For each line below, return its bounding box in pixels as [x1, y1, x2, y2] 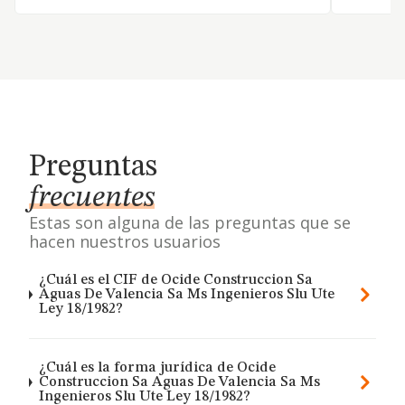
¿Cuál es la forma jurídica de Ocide [38, 361, 276, 375]
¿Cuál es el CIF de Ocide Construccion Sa [39, 273, 314, 287]
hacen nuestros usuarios [29, 231, 221, 252]
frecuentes [29, 183, 155, 213]
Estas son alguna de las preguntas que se [29, 212, 351, 233]
